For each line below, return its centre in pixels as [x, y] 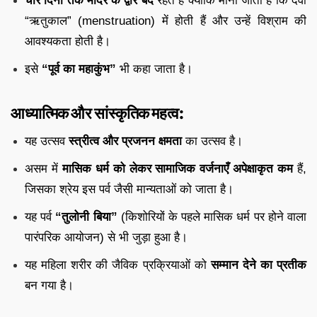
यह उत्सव [47, 141]
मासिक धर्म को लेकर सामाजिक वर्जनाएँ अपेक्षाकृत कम [178, 168]
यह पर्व [40, 217]
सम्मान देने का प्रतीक [259, 265]
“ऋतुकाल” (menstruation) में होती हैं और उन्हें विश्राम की [166, 21]
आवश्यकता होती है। [68, 41]
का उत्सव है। [212, 141]
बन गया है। [49, 285]
